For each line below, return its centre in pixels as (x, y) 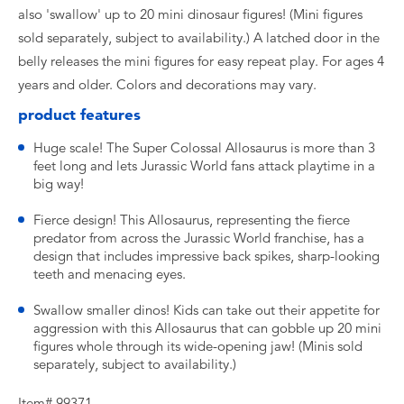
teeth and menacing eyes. (110, 274)
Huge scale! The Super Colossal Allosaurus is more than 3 (204, 148)
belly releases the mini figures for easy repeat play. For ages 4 (201, 61)
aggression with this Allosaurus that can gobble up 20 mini (207, 328)
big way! (59, 184)
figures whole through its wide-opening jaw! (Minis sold (198, 346)
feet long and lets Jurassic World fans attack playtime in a (204, 166)
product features (79, 115)
